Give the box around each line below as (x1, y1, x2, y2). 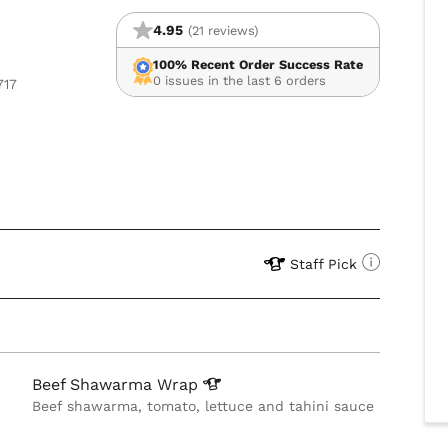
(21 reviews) (187, 22, 258, 38)
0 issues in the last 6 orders (152, 72, 326, 88)
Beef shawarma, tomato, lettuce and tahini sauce (32, 398, 375, 415)
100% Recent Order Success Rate (152, 56, 363, 72)
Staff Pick (289, 256, 357, 273)
